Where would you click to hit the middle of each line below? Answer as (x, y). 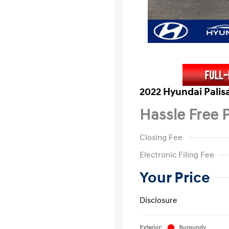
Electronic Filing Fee (177, 155)
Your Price (175, 177)
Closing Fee (161, 137)
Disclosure (158, 200)
